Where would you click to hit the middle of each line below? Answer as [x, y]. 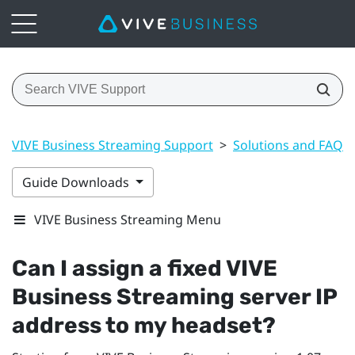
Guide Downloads [77, 182]
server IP [286, 296]
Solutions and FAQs [291, 145]
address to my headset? [144, 325]
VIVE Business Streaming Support [113, 145]
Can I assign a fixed [119, 268]
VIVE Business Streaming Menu [128, 219]
